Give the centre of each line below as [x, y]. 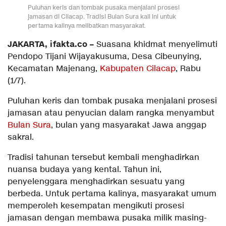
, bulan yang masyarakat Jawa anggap [129, 126]
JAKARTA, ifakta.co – [51, 45]
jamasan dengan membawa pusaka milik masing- [107, 218]
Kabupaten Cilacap [138, 69]
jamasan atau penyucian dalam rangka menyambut [111, 114]
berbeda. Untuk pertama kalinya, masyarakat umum [112, 194]
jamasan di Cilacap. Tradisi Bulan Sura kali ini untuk [102, 17]
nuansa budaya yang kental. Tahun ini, [84, 170]
